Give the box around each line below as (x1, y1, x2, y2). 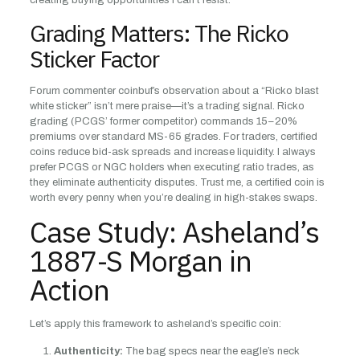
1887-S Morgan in (29, 242, 252, 280)
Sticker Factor (29, 43, 159, 74)
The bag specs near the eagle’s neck (122, 346, 300, 357)
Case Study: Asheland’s (29, 213, 319, 251)
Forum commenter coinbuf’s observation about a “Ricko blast (29, 85, 319, 96)
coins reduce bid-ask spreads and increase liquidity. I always (29, 146, 316, 157)
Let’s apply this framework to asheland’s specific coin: (29, 318, 281, 329)
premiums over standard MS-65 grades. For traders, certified (29, 131, 317, 142)
